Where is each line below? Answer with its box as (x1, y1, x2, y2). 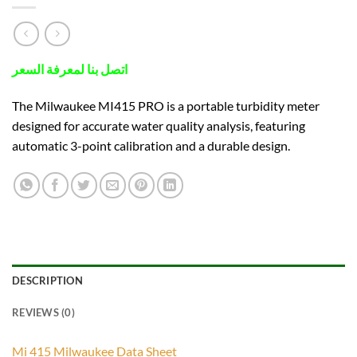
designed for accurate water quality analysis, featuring (12, 118, 305, 134)
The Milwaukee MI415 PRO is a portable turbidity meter (12, 98, 320, 114)
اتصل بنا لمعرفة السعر (12, 61, 127, 77)
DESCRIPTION (12, 274, 83, 288)
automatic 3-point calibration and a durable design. (12, 138, 290, 154)
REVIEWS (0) (12, 306, 75, 320)
